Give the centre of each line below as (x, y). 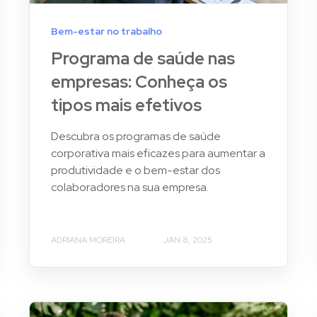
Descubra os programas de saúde (136, 136)
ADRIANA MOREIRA (88, 240)
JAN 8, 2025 (188, 240)
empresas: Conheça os (139, 81)
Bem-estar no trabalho (107, 31)
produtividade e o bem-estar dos (136, 170)
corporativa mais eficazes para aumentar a (158, 153)
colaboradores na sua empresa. (130, 187)
